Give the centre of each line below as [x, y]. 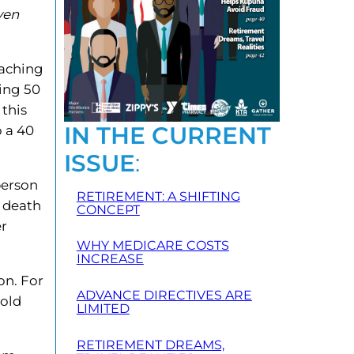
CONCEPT [108, 209]
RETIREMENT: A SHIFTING [158, 196]
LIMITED [103, 309]
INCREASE [110, 259]
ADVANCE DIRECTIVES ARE [164, 296]
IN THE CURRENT [167, 135]
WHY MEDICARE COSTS [153, 246]
